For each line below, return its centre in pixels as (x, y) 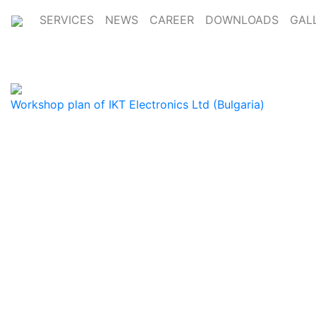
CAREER (172, 20)
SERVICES (67, 20)
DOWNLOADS (242, 20)
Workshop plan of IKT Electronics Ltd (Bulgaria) (138, 104)
